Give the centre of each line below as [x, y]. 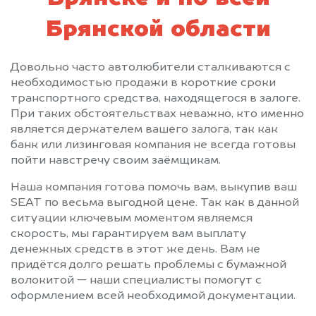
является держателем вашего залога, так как [144, 130]
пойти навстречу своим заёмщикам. [116, 161]
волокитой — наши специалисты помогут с [136, 281]
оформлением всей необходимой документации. [153, 297]
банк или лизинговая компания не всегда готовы [153, 146]
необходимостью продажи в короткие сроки [143, 84]
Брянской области [158, 31]
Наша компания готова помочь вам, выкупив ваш [154, 188]
